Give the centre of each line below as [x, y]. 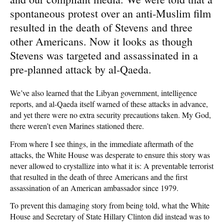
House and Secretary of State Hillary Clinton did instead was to [110, 216]
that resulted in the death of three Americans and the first [99, 176]
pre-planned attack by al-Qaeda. [81, 69]
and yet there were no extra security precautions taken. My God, [110, 115]
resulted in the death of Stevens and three [101, 27]
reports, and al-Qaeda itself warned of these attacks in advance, [109, 104]
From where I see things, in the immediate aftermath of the [102, 143]
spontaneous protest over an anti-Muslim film [110, 13]
